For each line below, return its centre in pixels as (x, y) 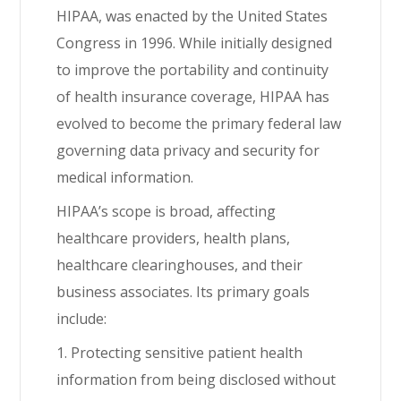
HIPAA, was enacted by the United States (192, 16)
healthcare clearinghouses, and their (180, 265)
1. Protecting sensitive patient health (180, 353)
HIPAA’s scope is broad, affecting (166, 211)
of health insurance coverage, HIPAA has (193, 97)
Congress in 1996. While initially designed (195, 43)
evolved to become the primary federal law (199, 124)
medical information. (125, 177)
